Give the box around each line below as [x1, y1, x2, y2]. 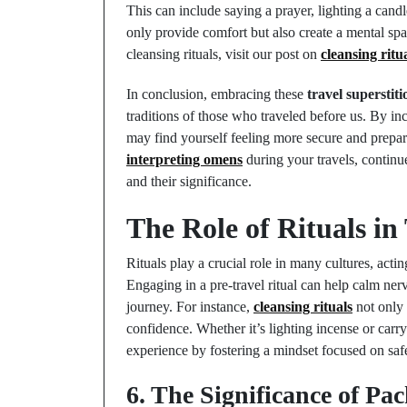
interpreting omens [126, 152, 243, 167]
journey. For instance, [126, 299, 253, 314]
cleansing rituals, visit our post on [126, 46, 321, 62]
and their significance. [126, 174, 252, 189]
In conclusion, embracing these [126, 86, 307, 102]
